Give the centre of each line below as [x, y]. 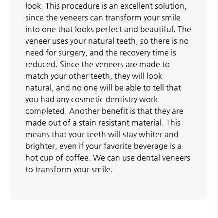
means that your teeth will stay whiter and [102, 134]
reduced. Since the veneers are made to [98, 64]
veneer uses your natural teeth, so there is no [107, 40]
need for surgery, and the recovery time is [101, 52]
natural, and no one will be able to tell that [103, 87]
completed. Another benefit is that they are [105, 110]
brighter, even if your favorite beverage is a [104, 145]
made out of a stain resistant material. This [103, 122]
